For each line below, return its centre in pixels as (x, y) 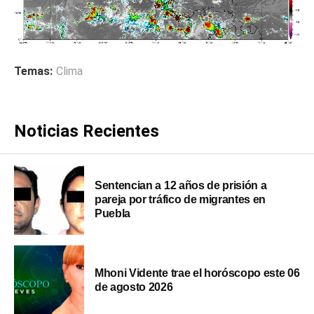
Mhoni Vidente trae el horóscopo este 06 (197, 273)
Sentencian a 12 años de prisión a (181, 186)
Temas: (33, 71)
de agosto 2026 (134, 287)
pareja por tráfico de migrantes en (180, 200)
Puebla (113, 214)
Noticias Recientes (87, 131)
